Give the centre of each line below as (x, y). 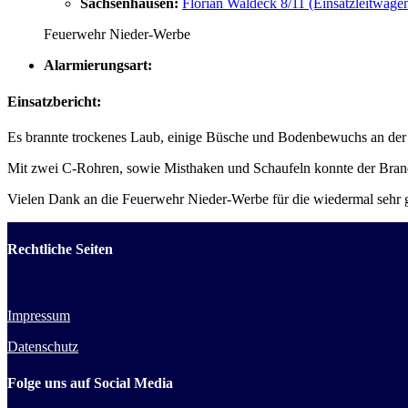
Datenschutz (43, 347)
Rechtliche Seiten (60, 250)
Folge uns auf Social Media (90, 382)
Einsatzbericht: (54, 101)
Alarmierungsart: (98, 66)
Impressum (39, 316)
